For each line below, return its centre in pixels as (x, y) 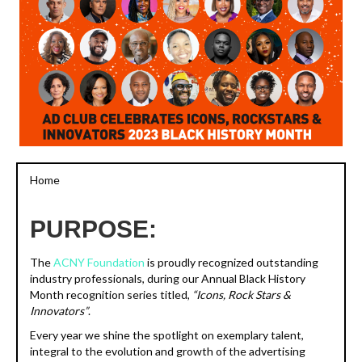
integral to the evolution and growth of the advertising (168, 351)
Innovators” (59, 311)
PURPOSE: (93, 229)
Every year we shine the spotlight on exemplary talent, (167, 335)
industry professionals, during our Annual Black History (168, 278)
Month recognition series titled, (111, 295)
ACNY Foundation (99, 262)
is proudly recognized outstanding (232, 262)
